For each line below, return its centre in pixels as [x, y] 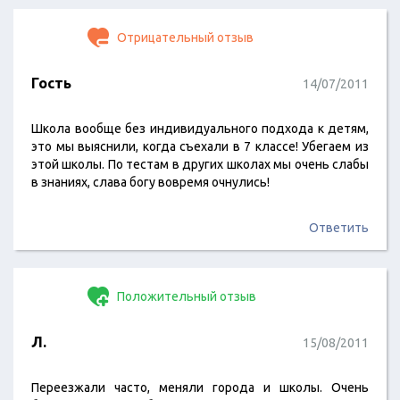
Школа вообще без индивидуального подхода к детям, [200, 129]
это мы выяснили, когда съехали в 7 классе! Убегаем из [200, 146]
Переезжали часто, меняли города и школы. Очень [200, 387]
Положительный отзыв [185, 296]
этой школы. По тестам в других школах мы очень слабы [200, 164]
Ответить [339, 228]
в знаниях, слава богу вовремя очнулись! [150, 182]
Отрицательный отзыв [184, 37]
